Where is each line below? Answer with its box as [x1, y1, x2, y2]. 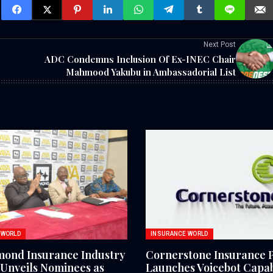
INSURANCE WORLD [151, 230, 208, 238]
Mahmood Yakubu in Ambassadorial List [66, 66, 236, 79]
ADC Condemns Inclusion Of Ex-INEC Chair [44, 53, 236, 66]
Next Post [204, 40, 236, 49]
